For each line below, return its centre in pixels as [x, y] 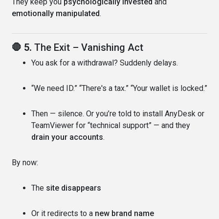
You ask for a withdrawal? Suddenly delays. [105, 63]
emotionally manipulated [56, 13]
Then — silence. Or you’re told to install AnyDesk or [118, 113]
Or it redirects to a [63, 213]
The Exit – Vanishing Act [89, 47]
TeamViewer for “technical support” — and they [111, 125]
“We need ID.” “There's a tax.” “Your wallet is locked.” [119, 88]
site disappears [74, 188]
